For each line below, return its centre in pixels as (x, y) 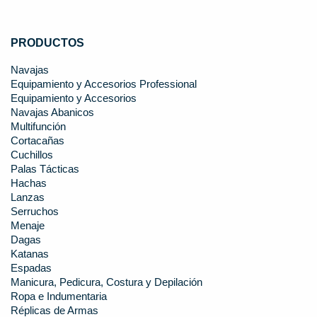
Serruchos (35, 212)
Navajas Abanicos (52, 113)
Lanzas (28, 198)
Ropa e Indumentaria (59, 297)
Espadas (31, 269)
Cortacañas (38, 141)
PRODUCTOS (47, 43)
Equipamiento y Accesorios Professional (104, 85)
